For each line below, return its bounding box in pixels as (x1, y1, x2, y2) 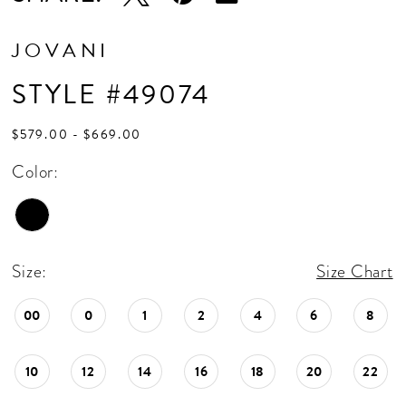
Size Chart (316, 258, 393, 284)
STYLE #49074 (12, 74, 211, 115)
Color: (12, 159, 59, 185)
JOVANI (12, 35, 111, 66)
